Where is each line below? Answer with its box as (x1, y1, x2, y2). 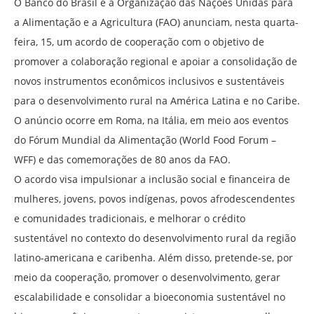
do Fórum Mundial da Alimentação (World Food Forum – (14, 133, 276, 147)
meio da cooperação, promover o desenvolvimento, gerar (14, 271, 280, 285)
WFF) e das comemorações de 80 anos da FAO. (14, 153, 231, 167)
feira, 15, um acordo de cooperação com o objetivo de (14, 35, 264, 49)
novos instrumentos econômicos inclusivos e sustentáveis (14, 74, 285, 88)
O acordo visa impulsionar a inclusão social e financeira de (14, 172, 290, 186)
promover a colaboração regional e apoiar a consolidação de (14, 55, 297, 69)
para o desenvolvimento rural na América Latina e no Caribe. (14, 94, 300, 108)
